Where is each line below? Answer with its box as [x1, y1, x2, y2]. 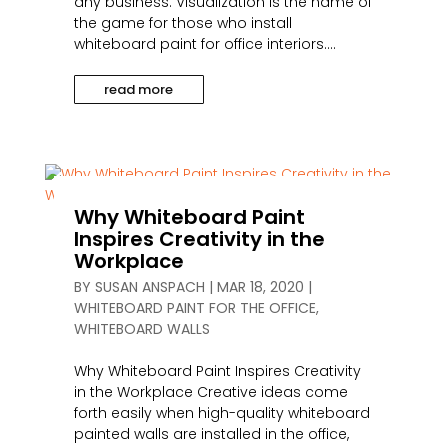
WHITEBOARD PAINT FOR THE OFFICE [73, 298, 316, 318]
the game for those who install [73, 13, 292, 33]
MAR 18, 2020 [216, 277, 304, 297]
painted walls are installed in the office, [73, 424, 349, 444]
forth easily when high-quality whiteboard [73, 403, 370, 423]
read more [104, 80, 174, 99]
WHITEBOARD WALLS [73, 319, 210, 339]
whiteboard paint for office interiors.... [73, 34, 336, 54]
